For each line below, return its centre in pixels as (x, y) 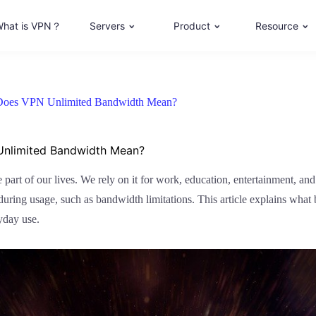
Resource (276, 26)
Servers (107, 26)
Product (192, 26)
